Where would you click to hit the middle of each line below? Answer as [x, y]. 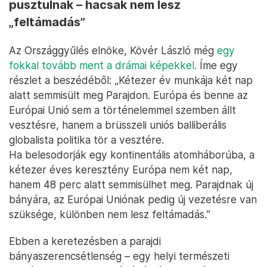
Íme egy [217, 66]
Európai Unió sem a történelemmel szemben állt [122, 110]
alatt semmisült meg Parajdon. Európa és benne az [128, 95]
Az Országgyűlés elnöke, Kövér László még [113, 51]
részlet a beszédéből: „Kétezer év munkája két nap [131, 80]
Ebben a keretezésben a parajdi [85, 241]
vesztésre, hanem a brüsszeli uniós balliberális [118, 125]
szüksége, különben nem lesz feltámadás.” [110, 215]
